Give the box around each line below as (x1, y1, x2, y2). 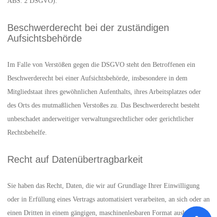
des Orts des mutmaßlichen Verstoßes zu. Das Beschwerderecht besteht (7, 102, 200, 109)
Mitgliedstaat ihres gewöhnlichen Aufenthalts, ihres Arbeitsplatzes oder (7, 88, 201, 95)
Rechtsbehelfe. (7, 129, 47, 136)
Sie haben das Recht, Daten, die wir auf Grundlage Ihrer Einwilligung (7, 182, 200, 189)
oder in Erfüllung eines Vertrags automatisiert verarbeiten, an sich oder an (7, 196, 210, 203)
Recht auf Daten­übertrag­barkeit (7, 154, 143, 165)
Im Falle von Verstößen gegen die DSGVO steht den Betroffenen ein (7, 61, 195, 68)
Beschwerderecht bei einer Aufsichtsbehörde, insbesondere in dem (7, 75, 187, 82)
